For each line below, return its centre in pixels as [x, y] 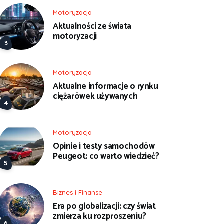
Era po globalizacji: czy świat [104, 207]
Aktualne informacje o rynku [106, 86]
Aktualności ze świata [92, 26]
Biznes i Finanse [78, 193]
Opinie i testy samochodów [104, 146]
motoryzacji [75, 36]
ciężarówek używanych [95, 96]
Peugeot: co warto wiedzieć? [106, 156]
